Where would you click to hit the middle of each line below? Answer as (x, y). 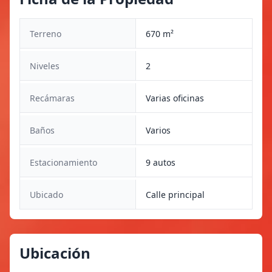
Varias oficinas (175, 98)
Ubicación (55, 253)
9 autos (161, 163)
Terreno (46, 34)
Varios (158, 131)
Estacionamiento (63, 163)
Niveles (45, 66)
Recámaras (52, 98)
